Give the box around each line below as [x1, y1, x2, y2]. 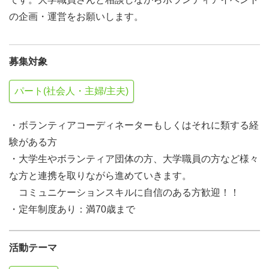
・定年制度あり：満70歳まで [9, 204, 135, 214]
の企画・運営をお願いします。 [9, 11, 144, 22]
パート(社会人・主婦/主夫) [14, 86, 128, 96]
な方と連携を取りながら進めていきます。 [9, 171, 192, 181]
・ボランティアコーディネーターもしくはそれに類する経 [9, 120, 259, 130]
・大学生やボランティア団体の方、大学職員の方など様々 [9, 154, 259, 164]
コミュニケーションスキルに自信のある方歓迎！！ [9, 187, 240, 198]
